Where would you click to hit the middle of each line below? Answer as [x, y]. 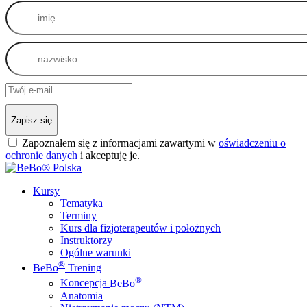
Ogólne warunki [96, 253]
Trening [83, 268]
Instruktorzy [86, 241]
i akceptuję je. [109, 156]
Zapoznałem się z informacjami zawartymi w [120, 143]
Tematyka [82, 204]
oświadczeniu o [252, 143]
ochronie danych [41, 156]
